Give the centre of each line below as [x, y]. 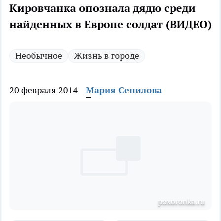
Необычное [39, 56]
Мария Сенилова [124, 90]
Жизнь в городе [107, 56]
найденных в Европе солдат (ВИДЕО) [110, 24]
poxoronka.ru [181, 202]
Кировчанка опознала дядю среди [103, 8]
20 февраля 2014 [44, 90]
